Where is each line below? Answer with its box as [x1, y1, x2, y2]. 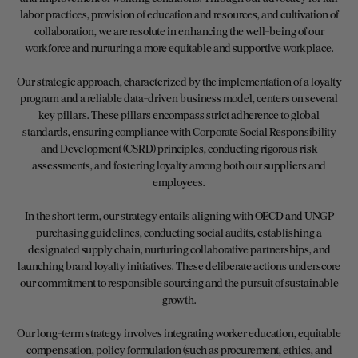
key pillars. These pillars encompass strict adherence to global [38, 105, 320, 123]
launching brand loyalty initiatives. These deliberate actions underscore [18, 257, 340, 274]
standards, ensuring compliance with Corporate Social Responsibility [22, 122, 336, 140]
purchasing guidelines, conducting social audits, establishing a [36, 223, 322, 241]
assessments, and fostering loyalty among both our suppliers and [32, 156, 326, 173]
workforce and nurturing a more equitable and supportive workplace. [24, 38, 334, 56]
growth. [161, 290, 197, 308]
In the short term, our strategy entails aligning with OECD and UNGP [24, 206, 334, 224]
